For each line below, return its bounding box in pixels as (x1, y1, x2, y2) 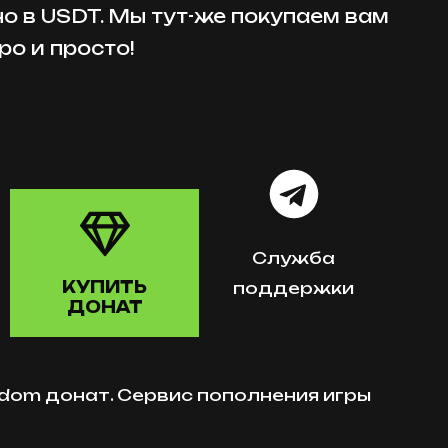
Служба (252, 248, 335, 268)
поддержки (233, 278, 354, 298)
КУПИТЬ (62, 277, 147, 297)
